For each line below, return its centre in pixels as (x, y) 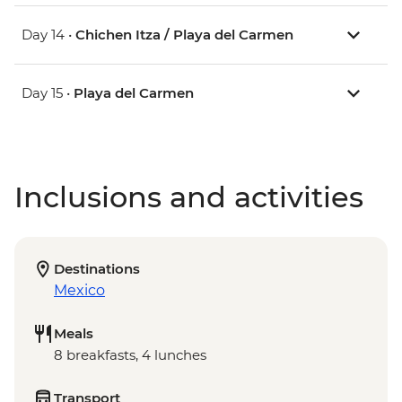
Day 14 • (48, 35)
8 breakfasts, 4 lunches (130, 355)
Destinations (97, 269)
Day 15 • (48, 93)
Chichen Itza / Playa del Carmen (184, 35)
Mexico (79, 291)
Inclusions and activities (189, 197)
